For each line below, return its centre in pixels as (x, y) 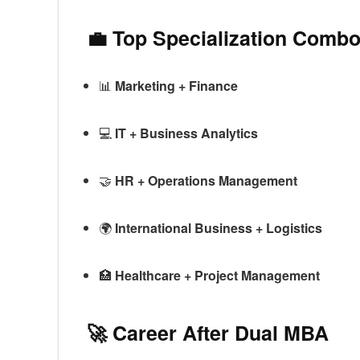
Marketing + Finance (176, 85)
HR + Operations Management (206, 180)
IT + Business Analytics (186, 133)
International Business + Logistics (219, 227)
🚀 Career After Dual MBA (208, 332)
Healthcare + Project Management (217, 275)
